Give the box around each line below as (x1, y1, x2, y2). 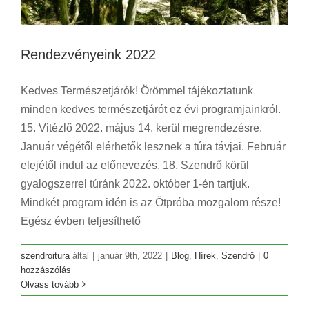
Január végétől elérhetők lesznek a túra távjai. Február (21, 140, 286, 152)
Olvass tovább (21, 279, 79, 290)
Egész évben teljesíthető (21, 215, 141, 227)
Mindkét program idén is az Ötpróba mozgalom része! (21, 196, 281, 208)
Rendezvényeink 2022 (21, 46, 156, 62)
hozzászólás (21, 264, 71, 275)
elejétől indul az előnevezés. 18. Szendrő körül (21, 159, 249, 171)
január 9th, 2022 (98, 250, 162, 261)
